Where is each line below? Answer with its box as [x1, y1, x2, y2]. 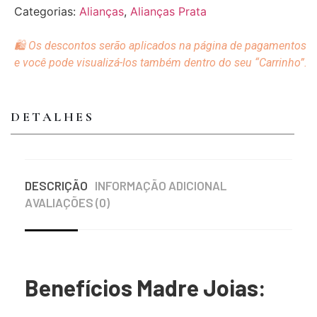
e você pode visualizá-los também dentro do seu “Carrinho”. [14, 56, 307, 70]
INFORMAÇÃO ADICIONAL [95, 178, 226, 193]
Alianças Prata [130, 4, 207, 19]
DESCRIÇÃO [25, 178, 88, 193]
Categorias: [14, 4, 79, 19]
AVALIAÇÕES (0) [25, 195, 110, 210]
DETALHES [11, 108, 94, 125]
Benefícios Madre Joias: [25, 274, 266, 301]
